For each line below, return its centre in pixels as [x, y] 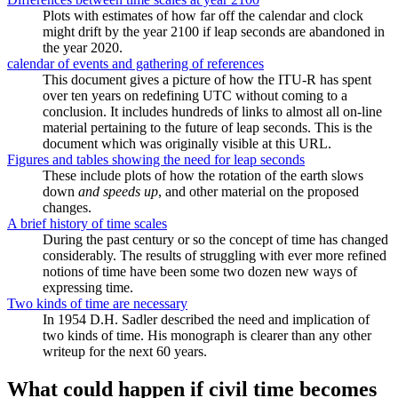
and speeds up [118, 192]
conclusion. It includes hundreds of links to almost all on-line [212, 112]
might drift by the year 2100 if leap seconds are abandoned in [214, 32]
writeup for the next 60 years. [125, 352]
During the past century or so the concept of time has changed [215, 240]
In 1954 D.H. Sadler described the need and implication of [206, 320]
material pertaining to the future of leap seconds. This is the [207, 128]
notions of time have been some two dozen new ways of [200, 272]
